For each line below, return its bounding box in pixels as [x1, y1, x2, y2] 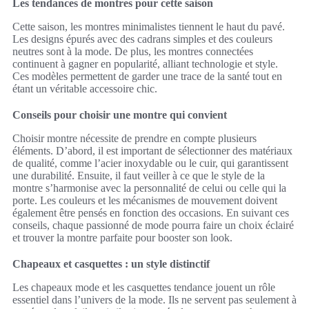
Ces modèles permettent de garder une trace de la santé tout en [12, 70, 282, 83]
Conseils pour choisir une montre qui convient [12, 109, 227, 121]
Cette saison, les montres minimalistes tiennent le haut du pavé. [12, 21, 285, 33]
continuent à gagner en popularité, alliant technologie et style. [12, 58, 278, 70]
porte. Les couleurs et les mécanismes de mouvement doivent [12, 195, 277, 207]
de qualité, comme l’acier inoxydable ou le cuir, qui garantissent [12, 157, 288, 170]
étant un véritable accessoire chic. [12, 83, 157, 95]
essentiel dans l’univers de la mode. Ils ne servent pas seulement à [12, 294, 297, 306]
